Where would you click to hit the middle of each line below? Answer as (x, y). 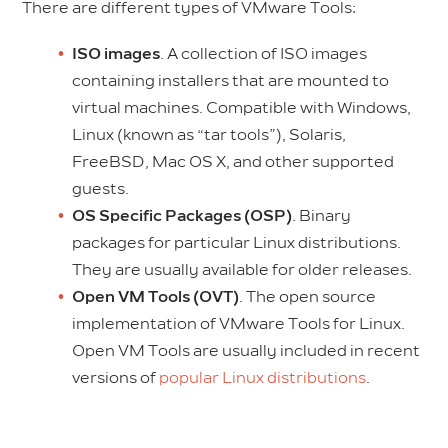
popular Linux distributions (263, 377)
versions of (116, 377)
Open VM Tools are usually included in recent (246, 350)
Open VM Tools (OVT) (156, 297)
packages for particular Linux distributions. (237, 242)
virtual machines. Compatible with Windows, (242, 107)
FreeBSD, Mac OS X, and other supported (233, 161)
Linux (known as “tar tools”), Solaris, (209, 134)
